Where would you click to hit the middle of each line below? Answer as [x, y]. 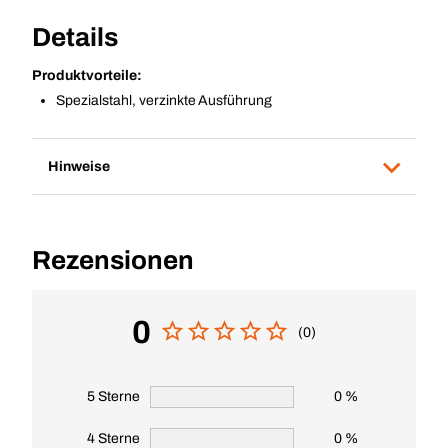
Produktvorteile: [87, 75]
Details [75, 37]
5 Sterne [113, 396]
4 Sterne [113, 438]
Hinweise [79, 166]
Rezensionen [113, 260]
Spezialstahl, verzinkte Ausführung [164, 100]
